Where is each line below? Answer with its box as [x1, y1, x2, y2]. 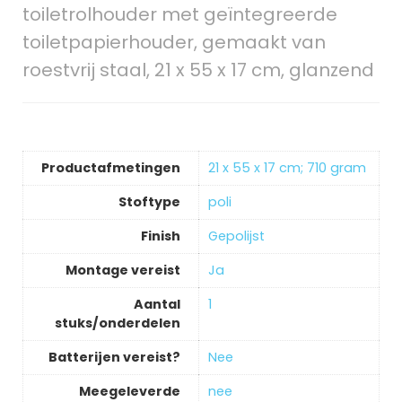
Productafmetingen [40, 159, 180, 178]
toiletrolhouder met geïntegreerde [22, 2, 337, 28]
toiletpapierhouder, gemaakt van [22, 30, 326, 56]
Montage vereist [65, 261, 180, 280]
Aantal [133, 295, 180, 314]
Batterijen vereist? [48, 348, 180, 367]
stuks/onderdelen [54, 314, 180, 333]
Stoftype [118, 193, 180, 212]
